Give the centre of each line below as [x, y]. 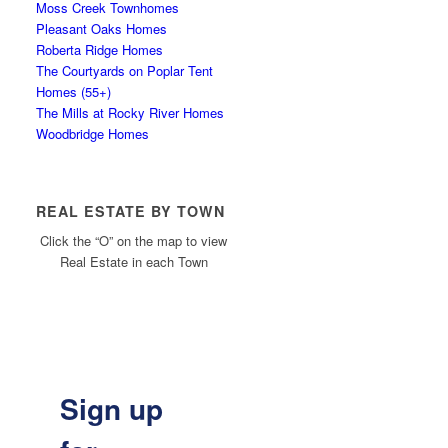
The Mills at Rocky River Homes [130, 112]
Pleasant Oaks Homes [102, 28]
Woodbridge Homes [93, 133]
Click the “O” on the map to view [134, 241]
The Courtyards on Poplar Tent [125, 70]
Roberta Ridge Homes [100, 49]
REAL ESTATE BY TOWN [131, 211]
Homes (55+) [74, 91]
